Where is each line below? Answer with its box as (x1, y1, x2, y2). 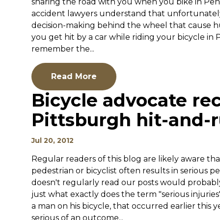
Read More (51, 72, 97, 81)
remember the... (31, 44, 94, 54)
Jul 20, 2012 (31, 136, 74, 145)
